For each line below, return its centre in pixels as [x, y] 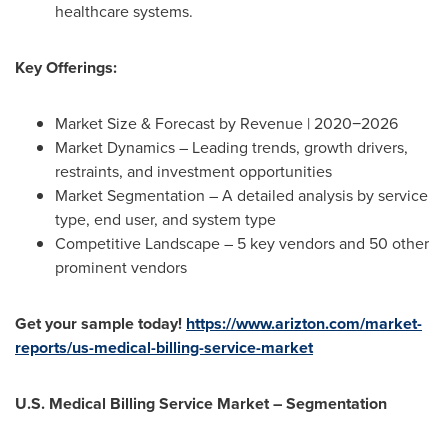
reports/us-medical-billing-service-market [164, 347]
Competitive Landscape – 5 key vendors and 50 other [242, 243]
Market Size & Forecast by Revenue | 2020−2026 [226, 123]
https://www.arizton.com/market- [304, 323]
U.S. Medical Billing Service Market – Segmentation [201, 403]
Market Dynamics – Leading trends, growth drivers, [231, 147]
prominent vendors [121, 267]
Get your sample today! [100, 323]
